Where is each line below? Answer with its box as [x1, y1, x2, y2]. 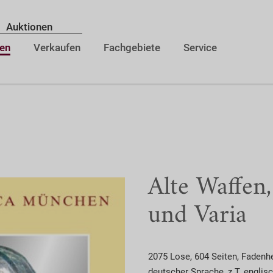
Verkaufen [34, 41, 80, 54]
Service [183, 41, 217, 54]
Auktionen [6, 21, 52, 34]
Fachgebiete [104, 41, 160, 54]
